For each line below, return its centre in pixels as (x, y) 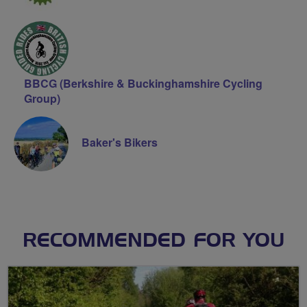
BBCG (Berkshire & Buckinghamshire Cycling (143, 83)
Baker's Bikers (120, 142)
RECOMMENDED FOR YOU (153, 241)
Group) (42, 98)
